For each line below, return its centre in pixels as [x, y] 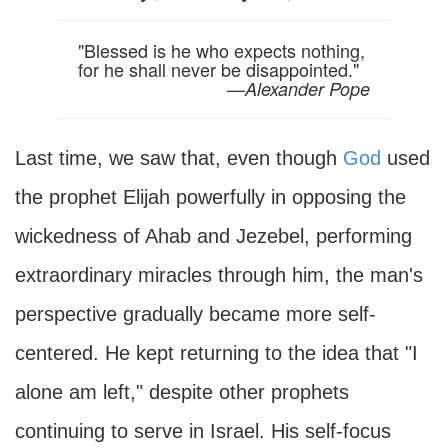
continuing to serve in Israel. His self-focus [203, 431]
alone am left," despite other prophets [182, 392]
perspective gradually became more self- [195, 314]
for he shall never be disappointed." [218, 69]
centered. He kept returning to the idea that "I [216, 353]
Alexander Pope [308, 88]
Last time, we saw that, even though [179, 158]
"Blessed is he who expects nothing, [221, 50]
